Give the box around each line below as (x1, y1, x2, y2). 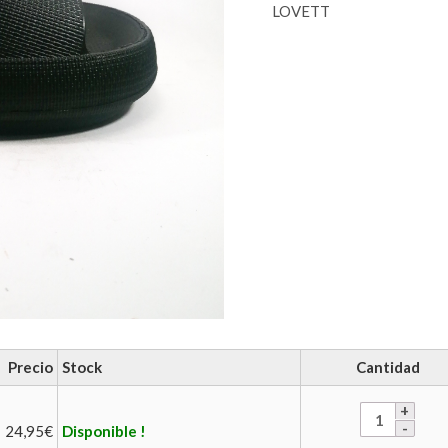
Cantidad (355, 358, 420, 376)
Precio (8, 358, 53, 376)
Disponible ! (62, 422, 146, 440)
